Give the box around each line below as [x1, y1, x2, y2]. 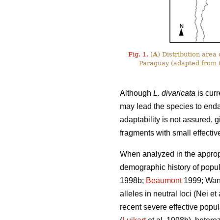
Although [120, 89, 153, 98]
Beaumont [146, 176, 182, 185]
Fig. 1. [128, 51, 148, 58]
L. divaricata [153, 89, 195, 98]
